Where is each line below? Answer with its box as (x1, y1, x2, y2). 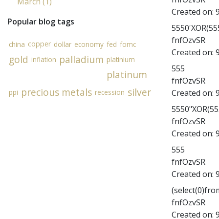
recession (95, 88, 125, 97)
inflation (31, 55, 56, 64)
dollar (54, 40, 71, 49)
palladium (59, 53, 104, 66)
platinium (107, 55, 135, 64)
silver (128, 86, 151, 99)
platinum (107, 68, 147, 81)
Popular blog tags (7, 16, 74, 27)
